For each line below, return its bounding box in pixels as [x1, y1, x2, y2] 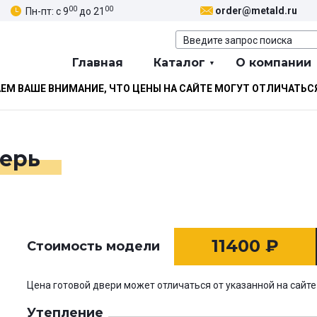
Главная [72, 56, 123, 70]
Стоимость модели [27, 238, 160, 255]
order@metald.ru [215, 5, 297, 17]
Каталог [154, 56, 205, 70]
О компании [236, 56, 311, 70]
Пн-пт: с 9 [25, 5, 69, 17]
